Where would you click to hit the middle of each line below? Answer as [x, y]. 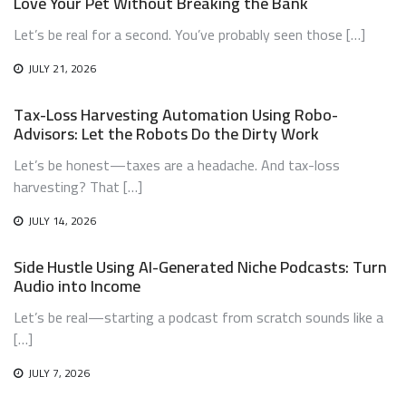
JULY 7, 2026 [59, 373]
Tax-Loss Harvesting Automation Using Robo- [176, 115]
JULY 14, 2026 [62, 221]
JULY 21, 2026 [62, 68]
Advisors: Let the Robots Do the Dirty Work [166, 134]
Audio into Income [77, 286]
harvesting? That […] [78, 187]
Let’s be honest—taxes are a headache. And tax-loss [177, 165]
